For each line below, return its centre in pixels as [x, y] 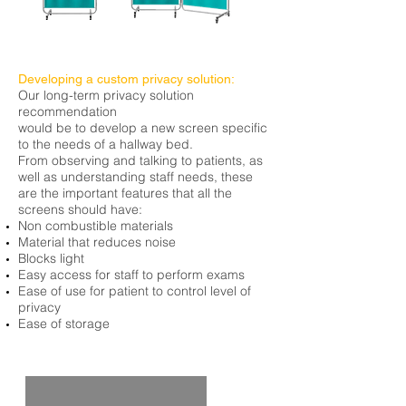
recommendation [68, 111]
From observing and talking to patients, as [140, 160]
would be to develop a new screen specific [143, 128]
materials [145, 226]
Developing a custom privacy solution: [126, 79]
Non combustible [68, 226]
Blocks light [51, 258]
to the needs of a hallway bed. [106, 144]
